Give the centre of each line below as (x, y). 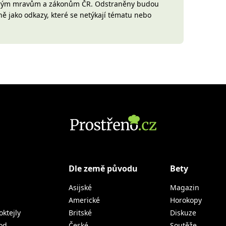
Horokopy (186, 200)
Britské (80, 213)
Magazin (185, 187)
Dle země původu (103, 168)
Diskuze (183, 213)
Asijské (80, 187)
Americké (84, 200)
